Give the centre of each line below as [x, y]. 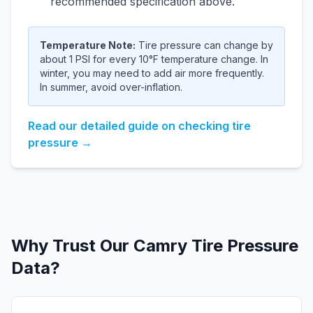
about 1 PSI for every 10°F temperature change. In [154, 59]
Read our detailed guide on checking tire [139, 126]
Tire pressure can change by [204, 45]
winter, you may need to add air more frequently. [152, 73]
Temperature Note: [88, 45]
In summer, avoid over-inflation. [111, 87]
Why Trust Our [72, 246]
